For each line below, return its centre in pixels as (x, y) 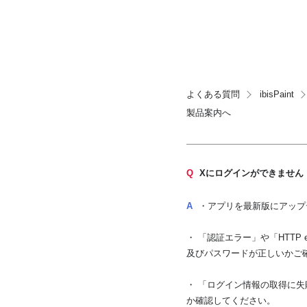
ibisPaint (277, 95)
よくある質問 (213, 95)
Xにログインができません (251, 173)
